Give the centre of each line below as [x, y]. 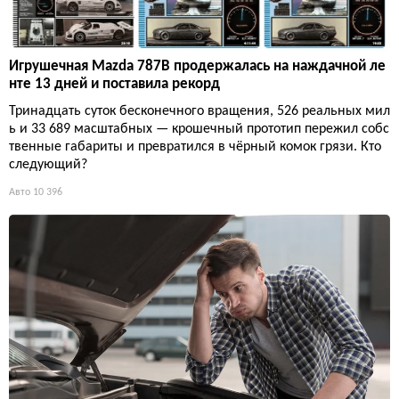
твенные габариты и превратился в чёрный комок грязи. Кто [195, 147]
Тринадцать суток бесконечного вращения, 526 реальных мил [199, 112]
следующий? [48, 165]
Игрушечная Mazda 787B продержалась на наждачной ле [197, 67]
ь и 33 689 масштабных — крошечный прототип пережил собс [199, 130]
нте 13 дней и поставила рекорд [114, 85]
